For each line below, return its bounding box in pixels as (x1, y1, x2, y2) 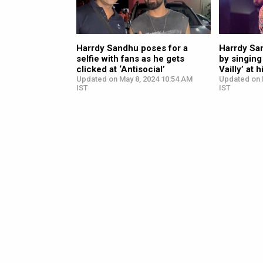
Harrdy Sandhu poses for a (76, 43, 188, 54)
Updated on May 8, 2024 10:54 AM (76, 75, 193, 84)
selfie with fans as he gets (76, 53, 184, 65)
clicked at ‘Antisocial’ (76, 64, 165, 75)
